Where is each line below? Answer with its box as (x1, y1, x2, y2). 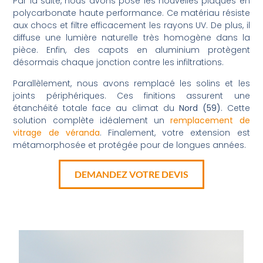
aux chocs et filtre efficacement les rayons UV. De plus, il (13, 19, 250, 32)
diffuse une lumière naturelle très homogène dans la (13, 32, 250, 44)
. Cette (220, 102, 250, 114)
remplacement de (170, 114, 250, 126)
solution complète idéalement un (13, 114, 171, 126)
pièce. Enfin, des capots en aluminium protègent (13, 44, 250, 56)
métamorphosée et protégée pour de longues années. (13, 139, 247, 151)
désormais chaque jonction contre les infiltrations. (13, 56, 224, 69)
